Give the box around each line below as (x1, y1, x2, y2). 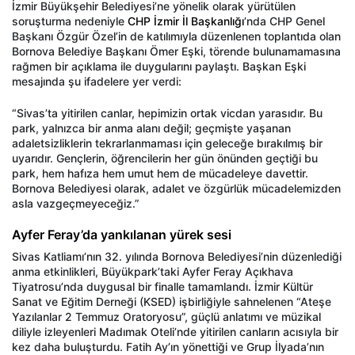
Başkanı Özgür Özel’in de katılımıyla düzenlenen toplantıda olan (12, 29, 341, 43)
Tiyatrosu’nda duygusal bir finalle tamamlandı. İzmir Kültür (12, 279, 313, 293)
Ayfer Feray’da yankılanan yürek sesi (12, 226, 231, 242)
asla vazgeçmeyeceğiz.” (12, 196, 139, 210)
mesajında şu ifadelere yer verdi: (12, 74, 181, 88)
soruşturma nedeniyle (12, 13, 128, 28)
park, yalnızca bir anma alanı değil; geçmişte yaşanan (12, 120, 291, 135)
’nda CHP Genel (244, 13, 325, 28)
